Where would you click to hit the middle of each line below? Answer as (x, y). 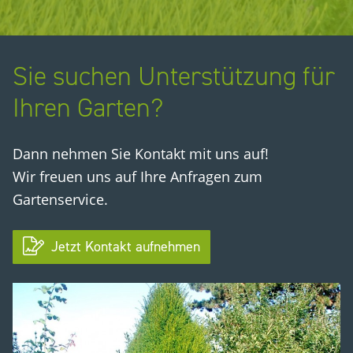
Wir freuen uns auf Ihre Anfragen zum (137, 177)
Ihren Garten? (88, 108)
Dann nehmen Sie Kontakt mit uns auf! (141, 154)
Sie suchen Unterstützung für (174, 76)
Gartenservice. (60, 200)
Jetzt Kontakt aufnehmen (124, 247)
